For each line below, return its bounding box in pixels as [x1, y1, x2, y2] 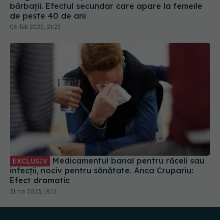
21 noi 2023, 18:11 [10, 187, 56, 195]
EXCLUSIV [12, 156, 48, 165]
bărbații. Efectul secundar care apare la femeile [10, 1, 202, 11]
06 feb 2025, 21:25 [10, 23, 61, 31]
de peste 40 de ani [10, 11, 86, 21]
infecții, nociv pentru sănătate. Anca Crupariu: [10, 165, 193, 175]
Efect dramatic [10, 175, 70, 185]
